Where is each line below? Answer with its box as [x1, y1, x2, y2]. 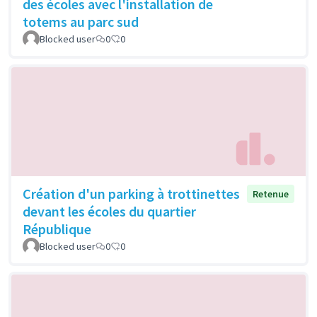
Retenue [253, 187, 289, 200]
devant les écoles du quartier [23, 202, 196, 220]
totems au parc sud [23, 13, 139, 31]
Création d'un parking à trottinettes [23, 184, 240, 202]
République [23, 219, 91, 238]
